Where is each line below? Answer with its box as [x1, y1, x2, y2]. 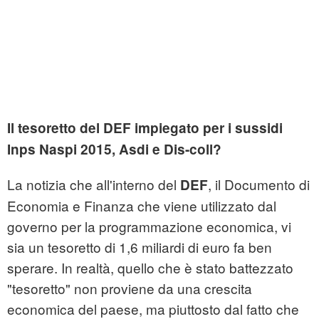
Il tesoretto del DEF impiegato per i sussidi [7, 118, 283, 138]
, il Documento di [208, 174, 310, 194]
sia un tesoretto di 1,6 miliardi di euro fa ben [7, 237, 272, 257]
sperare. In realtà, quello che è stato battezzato [7, 258, 293, 278]
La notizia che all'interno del [7, 174, 180, 194]
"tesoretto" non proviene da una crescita [7, 278, 252, 298]
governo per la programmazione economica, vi [7, 216, 291, 236]
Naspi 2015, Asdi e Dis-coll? [39, 140, 221, 159]
